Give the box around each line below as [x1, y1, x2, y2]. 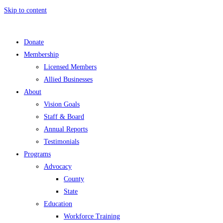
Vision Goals [44, 101, 80, 108]
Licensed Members [44, 63, 97, 71]
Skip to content [4, 6, 47, 14]
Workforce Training [64, 213, 120, 220]
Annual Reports [44, 125, 88, 133]
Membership [24, 51, 59, 58]
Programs [24, 150, 51, 158]
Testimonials [44, 138, 79, 145]
